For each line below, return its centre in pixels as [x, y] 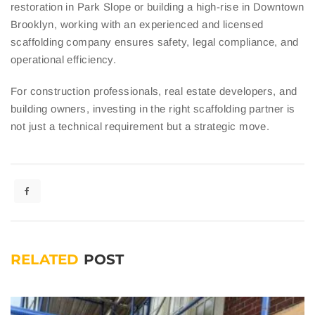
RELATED [47, 260]
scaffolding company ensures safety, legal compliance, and [155, 42]
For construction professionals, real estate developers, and [154, 91]
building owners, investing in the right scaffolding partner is [153, 109]
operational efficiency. [64, 60]
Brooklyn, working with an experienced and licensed [137, 25]
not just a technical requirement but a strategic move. [140, 127]
